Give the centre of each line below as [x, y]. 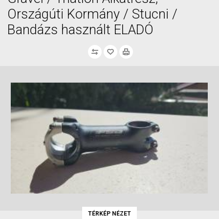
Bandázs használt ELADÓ [80, 30]
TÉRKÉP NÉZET [109, 213]
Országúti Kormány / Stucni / [92, 14]
